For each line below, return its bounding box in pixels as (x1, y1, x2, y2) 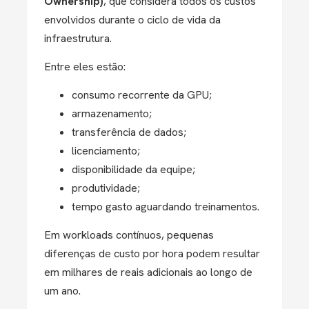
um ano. (44, 283, 81, 298)
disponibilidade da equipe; (72, 162, 195, 177)
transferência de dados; (72, 125, 186, 139)
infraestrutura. (44, 31, 112, 46)
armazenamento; (72, 106, 152, 121)
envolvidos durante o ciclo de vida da (44, 12, 221, 27)
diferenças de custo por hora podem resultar (44, 246, 260, 261)
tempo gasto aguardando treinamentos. (72, 199, 259, 214)
